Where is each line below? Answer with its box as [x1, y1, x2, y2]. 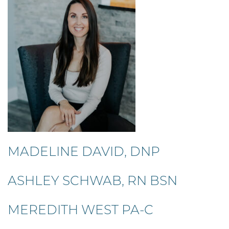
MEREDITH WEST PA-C [8, 202, 153, 217]
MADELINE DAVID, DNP [8, 144, 160, 159]
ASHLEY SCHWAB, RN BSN [8, 173, 177, 188]
